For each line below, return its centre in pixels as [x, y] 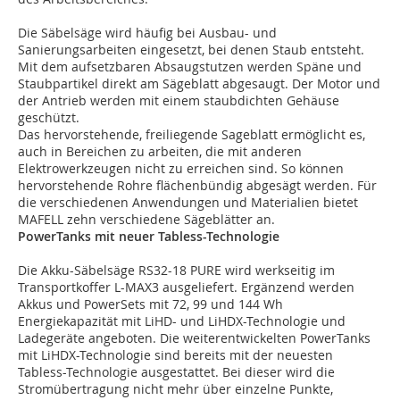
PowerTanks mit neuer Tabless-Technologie [149, 237]
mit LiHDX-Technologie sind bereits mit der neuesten [175, 355]
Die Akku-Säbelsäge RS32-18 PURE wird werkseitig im [176, 271]
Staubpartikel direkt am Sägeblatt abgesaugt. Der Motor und [199, 84]
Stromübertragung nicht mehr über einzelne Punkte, [175, 389]
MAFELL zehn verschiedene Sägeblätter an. [146, 220]
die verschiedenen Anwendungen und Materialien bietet [188, 203]
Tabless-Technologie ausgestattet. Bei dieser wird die [176, 372]
